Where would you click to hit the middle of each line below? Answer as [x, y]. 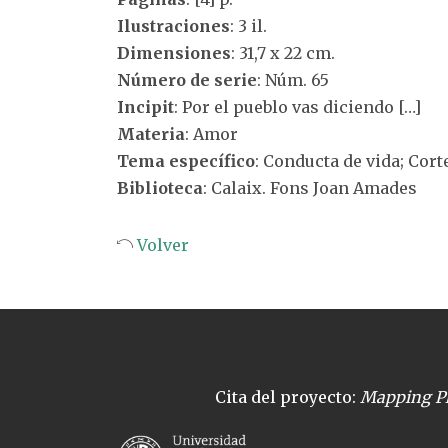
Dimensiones [174, 53]
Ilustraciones [173, 26]
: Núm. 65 [293, 80]
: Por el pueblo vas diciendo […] [297, 107]
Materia [151, 134]
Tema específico [186, 161]
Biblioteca [160, 188]
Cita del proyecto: [287, 397]
